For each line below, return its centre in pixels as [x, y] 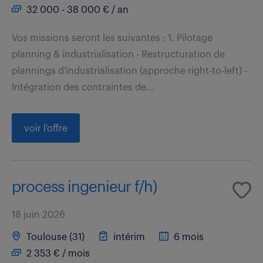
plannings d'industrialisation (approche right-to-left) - [129, 71]
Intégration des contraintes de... [83, 87]
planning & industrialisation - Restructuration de [118, 54]
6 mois [188, 237]
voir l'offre [46, 128]
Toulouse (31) [54, 237]
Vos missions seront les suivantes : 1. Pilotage [112, 38]
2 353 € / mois [57, 253]
